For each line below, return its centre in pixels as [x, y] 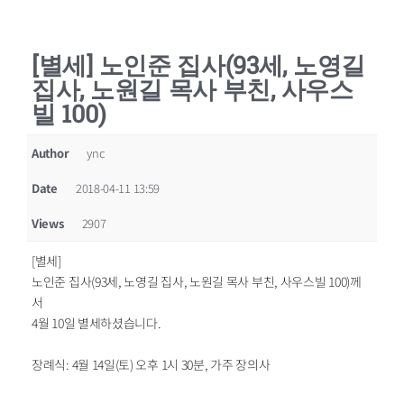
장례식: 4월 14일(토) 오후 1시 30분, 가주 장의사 [151, 364]
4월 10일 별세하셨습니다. [96, 323]
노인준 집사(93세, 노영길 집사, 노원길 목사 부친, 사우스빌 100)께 [197, 281]
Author [50, 153]
